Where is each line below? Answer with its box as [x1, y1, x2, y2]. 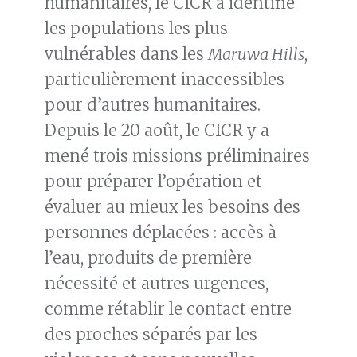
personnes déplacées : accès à [45, 222, 277, 243]
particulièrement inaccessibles [45, 69, 284, 90]
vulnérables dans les [45, 44, 208, 65]
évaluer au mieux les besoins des [45, 197, 300, 218]
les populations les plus [45, 18, 228, 39]
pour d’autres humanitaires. [45, 95, 261, 116]
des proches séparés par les [45, 324, 257, 345]
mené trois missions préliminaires [45, 146, 310, 167]
